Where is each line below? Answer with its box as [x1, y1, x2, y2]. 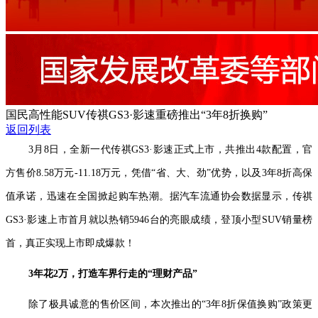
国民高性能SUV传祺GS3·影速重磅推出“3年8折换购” [6, 109, 268, 121]
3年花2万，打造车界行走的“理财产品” [28, 268, 197, 279]
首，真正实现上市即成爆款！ [6, 238, 135, 248]
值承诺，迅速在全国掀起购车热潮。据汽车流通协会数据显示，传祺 [6, 191, 312, 202]
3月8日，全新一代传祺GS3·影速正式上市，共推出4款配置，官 [28, 144, 312, 155]
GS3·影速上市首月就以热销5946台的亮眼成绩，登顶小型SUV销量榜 [6, 214, 312, 225]
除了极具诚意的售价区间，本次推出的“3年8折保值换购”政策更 [28, 299, 312, 309]
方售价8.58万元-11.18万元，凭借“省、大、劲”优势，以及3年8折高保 [6, 168, 312, 178]
